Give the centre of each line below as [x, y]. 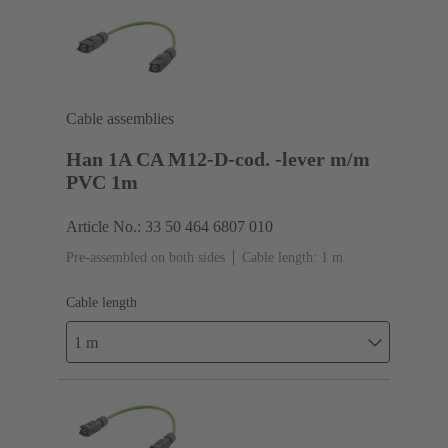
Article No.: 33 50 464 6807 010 [169, 227]
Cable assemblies [120, 119]
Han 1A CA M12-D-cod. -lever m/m [218, 159]
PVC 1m [102, 182]
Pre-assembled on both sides [145, 258]
